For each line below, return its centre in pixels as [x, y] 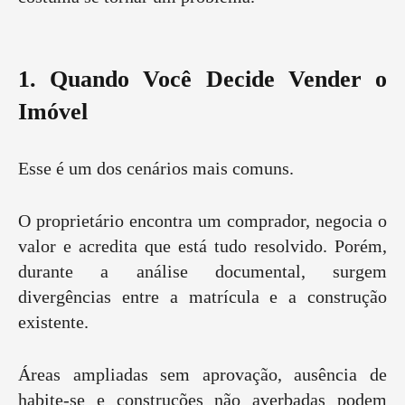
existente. [53, 322]
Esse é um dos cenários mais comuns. [156, 169]
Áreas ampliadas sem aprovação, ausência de [202, 375]
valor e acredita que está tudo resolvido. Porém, [202, 246]
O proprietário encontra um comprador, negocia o [202, 221]
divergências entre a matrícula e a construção [202, 297]
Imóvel [53, 112]
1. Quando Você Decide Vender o [202, 80]
